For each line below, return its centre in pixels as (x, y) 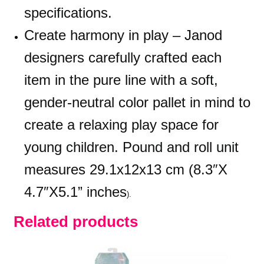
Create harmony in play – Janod (123, 35)
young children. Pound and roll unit (131, 147)
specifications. (68, 12)
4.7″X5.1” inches (75, 192)
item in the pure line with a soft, (121, 80)
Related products (75, 221)
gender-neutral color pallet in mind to (137, 102)
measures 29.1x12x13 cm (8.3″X (126, 169)
